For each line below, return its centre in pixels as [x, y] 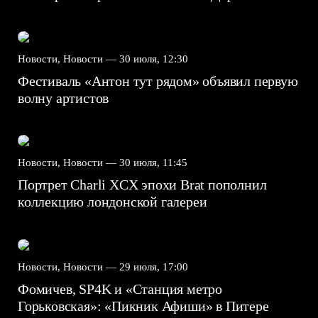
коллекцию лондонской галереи [114, 202]
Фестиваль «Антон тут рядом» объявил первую [158, 81]
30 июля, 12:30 [154, 59]
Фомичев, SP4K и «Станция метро [120, 289]
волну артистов [65, 98]
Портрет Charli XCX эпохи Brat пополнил [142, 185]
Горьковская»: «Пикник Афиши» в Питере [143, 306]
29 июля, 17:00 [154, 267]
